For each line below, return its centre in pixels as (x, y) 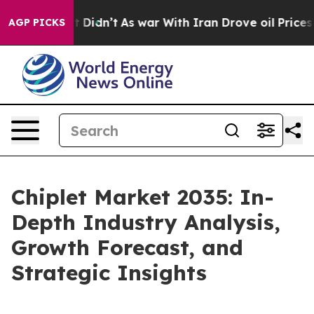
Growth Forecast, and (127, 247)
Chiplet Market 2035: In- (143, 197)
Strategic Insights (109, 273)
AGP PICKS (37, 22)
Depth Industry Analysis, (146, 222)
